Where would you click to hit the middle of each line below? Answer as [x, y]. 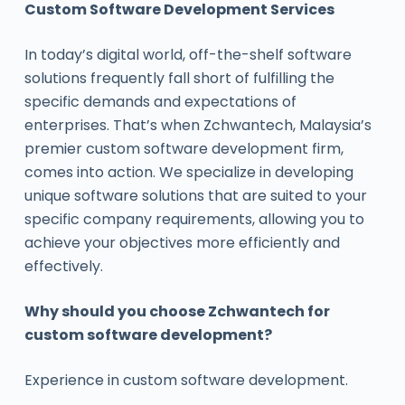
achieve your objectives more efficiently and [182, 243]
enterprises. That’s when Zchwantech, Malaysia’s [198, 125]
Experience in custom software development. [186, 380]
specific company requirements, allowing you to [194, 219]
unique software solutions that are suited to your [195, 196]
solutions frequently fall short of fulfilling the [179, 78]
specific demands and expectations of [160, 102]
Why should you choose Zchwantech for [177, 311]
